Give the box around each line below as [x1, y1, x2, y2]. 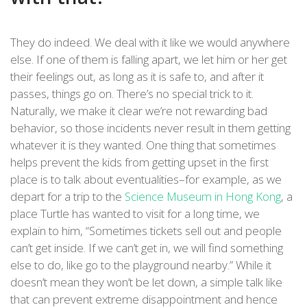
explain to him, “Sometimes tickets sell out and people [10, 223, 282, 239]
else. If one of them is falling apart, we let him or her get [10, 51, 287, 68]
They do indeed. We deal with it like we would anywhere [10, 34, 290, 51]
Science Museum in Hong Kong [125, 188, 281, 205]
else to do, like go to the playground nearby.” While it [10, 257, 271, 273]
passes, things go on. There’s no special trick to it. [10, 86, 254, 102]
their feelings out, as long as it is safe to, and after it [10, 69, 264, 85]
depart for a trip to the [10, 188, 125, 205]
